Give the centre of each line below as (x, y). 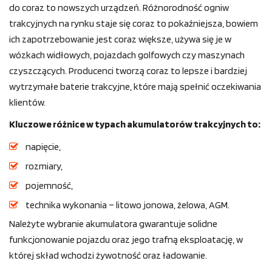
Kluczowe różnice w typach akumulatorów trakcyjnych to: (135, 124)
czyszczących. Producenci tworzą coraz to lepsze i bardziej (128, 71)
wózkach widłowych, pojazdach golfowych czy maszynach (127, 55)
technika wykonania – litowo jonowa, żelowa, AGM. (127, 205)
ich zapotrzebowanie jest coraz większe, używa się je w (120, 39)
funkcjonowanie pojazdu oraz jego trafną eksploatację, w (126, 240)
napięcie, (43, 147)
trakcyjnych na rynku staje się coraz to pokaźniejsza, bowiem (134, 24)
